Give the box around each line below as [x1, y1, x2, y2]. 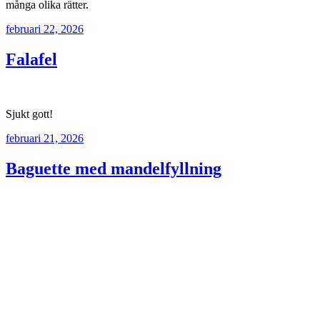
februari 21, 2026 [6, 132, 84, 144]
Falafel [6, 50, 57, 69]
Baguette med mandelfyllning [6, 159, 221, 178]
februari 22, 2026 [6, 23, 84, 36]
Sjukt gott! [6, 108, 53, 120]
